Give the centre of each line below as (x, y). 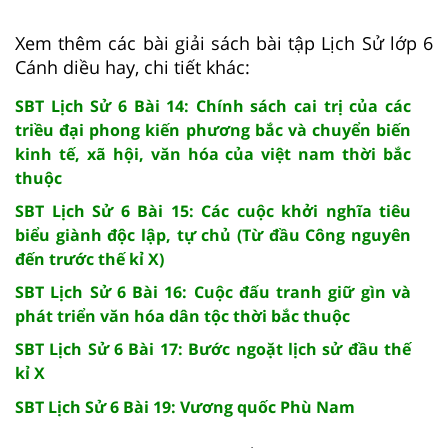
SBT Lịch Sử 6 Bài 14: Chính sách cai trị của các (213, 105)
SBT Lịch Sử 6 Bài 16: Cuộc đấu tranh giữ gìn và (213, 291)
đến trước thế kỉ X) (89, 258)
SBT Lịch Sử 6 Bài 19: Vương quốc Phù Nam (185, 406)
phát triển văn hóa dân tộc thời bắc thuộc (182, 315)
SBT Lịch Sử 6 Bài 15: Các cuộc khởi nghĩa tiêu (213, 210)
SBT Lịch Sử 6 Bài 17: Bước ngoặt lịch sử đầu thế (213, 348)
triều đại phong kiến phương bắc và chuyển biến (213, 129)
